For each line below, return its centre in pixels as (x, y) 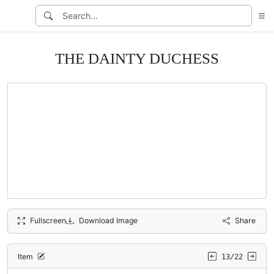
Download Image (108, 220)
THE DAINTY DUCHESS (137, 58)
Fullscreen (48, 220)
